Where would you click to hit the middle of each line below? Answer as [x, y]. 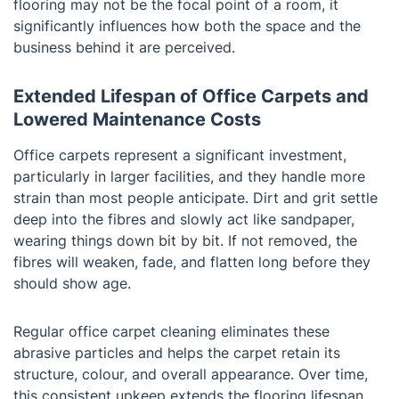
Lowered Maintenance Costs [137, 120]
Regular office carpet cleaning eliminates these [171, 332]
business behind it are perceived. [124, 48]
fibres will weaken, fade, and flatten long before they [192, 262]
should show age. [72, 284]
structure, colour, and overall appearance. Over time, [191, 375]
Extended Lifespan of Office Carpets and [191, 97]
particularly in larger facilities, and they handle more [189, 177]
